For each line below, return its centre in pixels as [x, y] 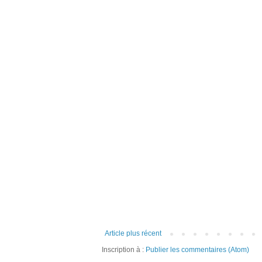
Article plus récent [133, 233]
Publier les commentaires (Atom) [197, 249]
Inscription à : [124, 249]
